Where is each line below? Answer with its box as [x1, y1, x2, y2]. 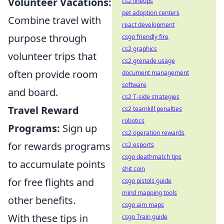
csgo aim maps [122, 200, 164, 209]
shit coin [122, 164, 145, 173]
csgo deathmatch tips [122, 152, 181, 161]
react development [122, 20, 174, 29]
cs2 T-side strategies [122, 92, 179, 101]
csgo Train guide [122, 212, 167, 221]
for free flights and [8, 175, 94, 189]
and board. [8, 85, 58, 99]
